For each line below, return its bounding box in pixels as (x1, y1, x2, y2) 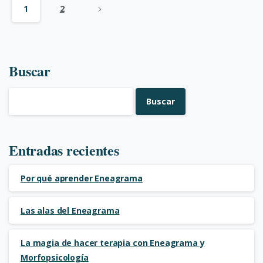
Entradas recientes (9, 139, 119, 160)
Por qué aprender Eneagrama (21, 172, 143, 184)
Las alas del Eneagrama (21, 204, 120, 216)
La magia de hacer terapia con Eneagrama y (21, 237, 205, 248)
